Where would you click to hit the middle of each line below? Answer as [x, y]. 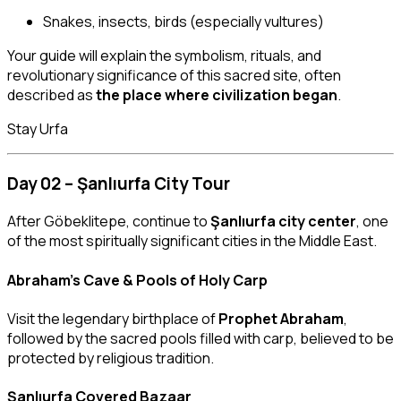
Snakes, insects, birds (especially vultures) [183, 21]
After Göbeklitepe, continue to [109, 222]
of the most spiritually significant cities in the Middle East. [192, 241]
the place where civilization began [217, 94]
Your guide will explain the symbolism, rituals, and [164, 55]
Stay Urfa [38, 128]
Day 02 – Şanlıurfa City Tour [119, 183]
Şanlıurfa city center [283, 222]
